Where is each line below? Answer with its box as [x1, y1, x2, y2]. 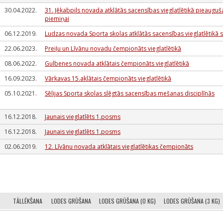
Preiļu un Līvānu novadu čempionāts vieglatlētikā [45, 44, 181, 53]
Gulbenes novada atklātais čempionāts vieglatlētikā [45, 59, 189, 68]
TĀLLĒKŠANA [13, 197, 43, 205]
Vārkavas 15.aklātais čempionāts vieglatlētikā [45, 74, 171, 83]
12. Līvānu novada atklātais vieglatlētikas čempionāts [45, 142, 193, 151]
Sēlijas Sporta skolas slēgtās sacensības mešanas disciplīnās [45, 89, 215, 98]
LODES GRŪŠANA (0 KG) [99, 197, 156, 205]
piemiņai [45, 14, 69, 23]
